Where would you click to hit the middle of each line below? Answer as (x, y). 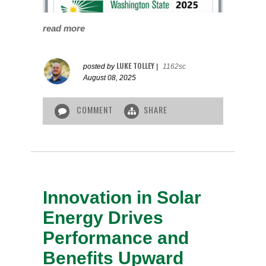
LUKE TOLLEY (136, 66)
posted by (100, 67)
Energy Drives (103, 217)
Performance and (116, 237)
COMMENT (95, 110)
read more (64, 28)
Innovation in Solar (122, 197)
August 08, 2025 (110, 78)
